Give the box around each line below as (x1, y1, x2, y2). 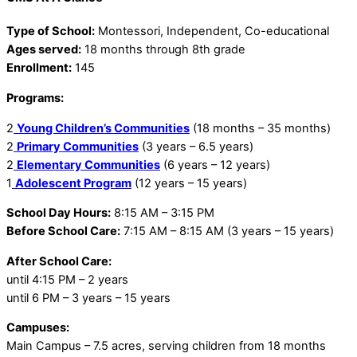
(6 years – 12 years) (160, 157, 270, 172)
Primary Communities (17, 139, 139, 154)
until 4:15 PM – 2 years (6, 272, 163, 287)
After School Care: (6, 253, 112, 269)
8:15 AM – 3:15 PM (111, 206, 214, 221)
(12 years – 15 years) (131, 175, 247, 190)
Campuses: (6, 320, 69, 335)
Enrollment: (6, 61, 72, 76)
